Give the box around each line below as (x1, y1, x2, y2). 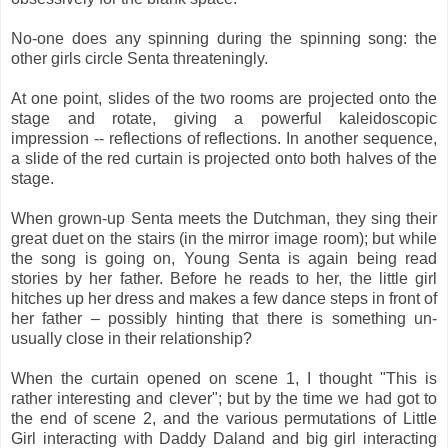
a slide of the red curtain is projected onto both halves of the (11, 149, 437, 167)
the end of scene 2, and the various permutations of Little (11, 409, 437, 427)
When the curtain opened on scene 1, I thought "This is (11, 369, 437, 387)
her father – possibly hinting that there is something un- (11, 309, 437, 327)
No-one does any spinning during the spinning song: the (11, 29, 437, 47)
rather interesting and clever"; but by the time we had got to (11, 389, 437, 407)
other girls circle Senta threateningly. (11, 49, 268, 67)
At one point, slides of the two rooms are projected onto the (11, 89, 437, 107)
